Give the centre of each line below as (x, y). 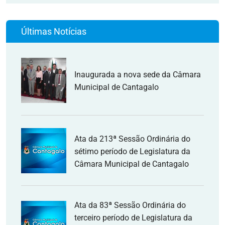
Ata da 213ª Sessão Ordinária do (132, 139)
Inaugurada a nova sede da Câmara (138, 75)
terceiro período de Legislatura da (133, 218)
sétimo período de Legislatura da (132, 151)
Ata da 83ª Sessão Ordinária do (130, 205)
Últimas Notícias (54, 31)
